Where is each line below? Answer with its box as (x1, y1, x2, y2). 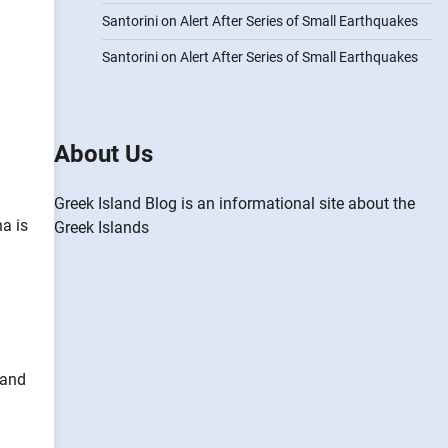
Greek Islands (53, 218, 149, 237)
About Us (53, 140, 153, 168)
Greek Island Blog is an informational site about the (53, 194, 415, 213)
